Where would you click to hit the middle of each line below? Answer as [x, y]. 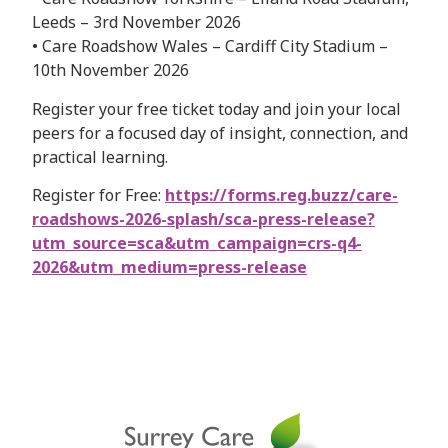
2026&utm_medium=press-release [169, 267]
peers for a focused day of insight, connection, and [220, 132]
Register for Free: [98, 195]
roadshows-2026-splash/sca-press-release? [203, 219]
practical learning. [100, 156]
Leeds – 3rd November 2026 [136, 22]
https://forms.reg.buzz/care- [281, 195]
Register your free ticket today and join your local [216, 108]
